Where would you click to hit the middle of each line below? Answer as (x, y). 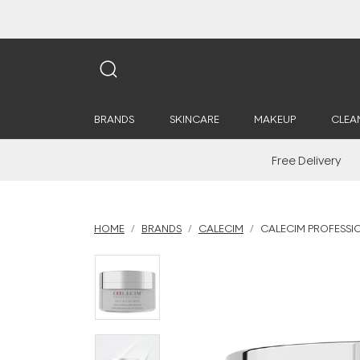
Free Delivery (307, 160)
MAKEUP (275, 119)
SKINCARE (194, 119)
